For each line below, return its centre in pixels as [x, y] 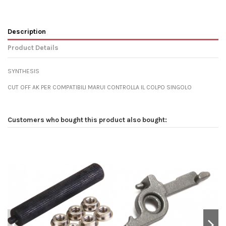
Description [27, 31]
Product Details [33, 47]
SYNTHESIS [23, 71]
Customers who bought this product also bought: [87, 120]
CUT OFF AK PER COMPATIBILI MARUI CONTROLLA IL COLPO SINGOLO [100, 88]
